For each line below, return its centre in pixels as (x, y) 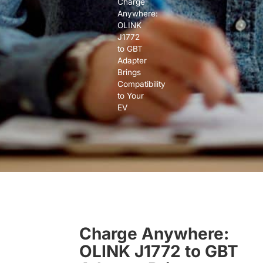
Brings (129, 72)
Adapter (132, 60)
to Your (131, 95)
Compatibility (141, 84)
